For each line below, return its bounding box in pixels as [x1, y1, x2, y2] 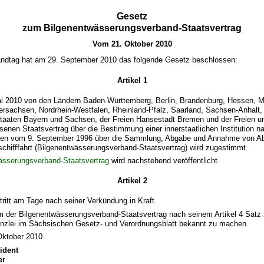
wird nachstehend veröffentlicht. [109, 156, 220, 166]
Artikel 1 [117, 75, 147, 85]
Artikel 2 [117, 176, 147, 186]
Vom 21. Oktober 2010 [92, 39, 172, 48]
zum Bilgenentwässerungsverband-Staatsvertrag [22, 22, 242, 33]
